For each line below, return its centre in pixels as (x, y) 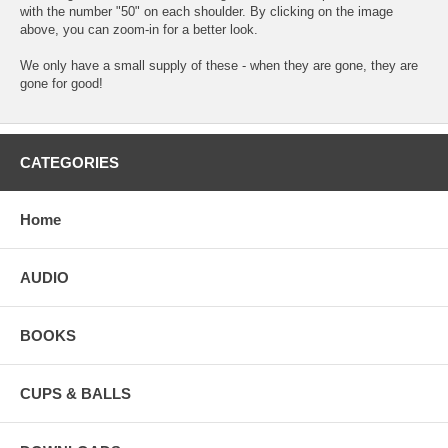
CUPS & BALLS (75, 393)
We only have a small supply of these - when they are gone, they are (219, 65)
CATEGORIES (69, 162)
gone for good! (61, 83)
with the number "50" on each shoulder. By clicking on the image (206, 11)
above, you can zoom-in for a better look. (139, 29)
